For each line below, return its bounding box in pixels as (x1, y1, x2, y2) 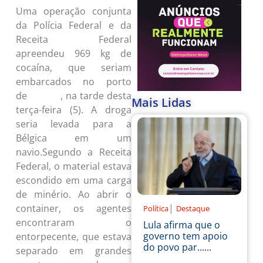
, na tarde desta (60, 89, 131, 102)
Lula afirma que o (143, 218, 220, 232)
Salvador (29, 90, 60, 102)
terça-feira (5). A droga (15, 103, 131, 116)
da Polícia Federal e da (15, 18, 131, 32)
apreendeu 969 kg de (15, 46, 131, 60)
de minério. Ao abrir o (15, 187, 131, 201)
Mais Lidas (131, 94, 191, 110)
